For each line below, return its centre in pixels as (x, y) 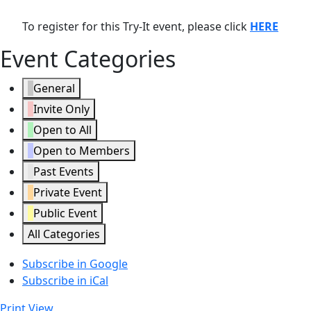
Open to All (62, 129)
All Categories (64, 234)
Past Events (64, 171)
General (54, 88)
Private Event (68, 192)
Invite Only (61, 109)
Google (109, 263)
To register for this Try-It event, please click (135, 26)
